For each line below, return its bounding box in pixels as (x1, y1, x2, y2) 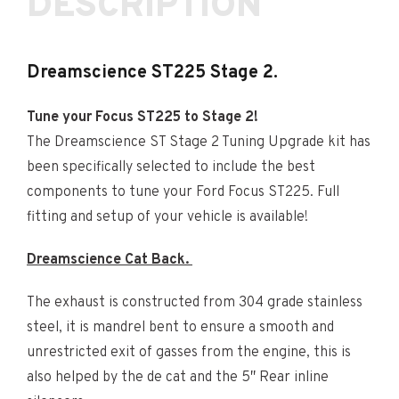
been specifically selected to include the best (27, 158, 315, 176)
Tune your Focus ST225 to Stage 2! (27, 108, 258, 126)
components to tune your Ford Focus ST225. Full (27, 183, 339, 201)
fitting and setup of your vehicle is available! (27, 208, 308, 226)
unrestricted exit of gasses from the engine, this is (27, 343, 351, 362)
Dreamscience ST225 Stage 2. (27, 61, 278, 85)
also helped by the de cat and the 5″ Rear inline (27, 368, 329, 387)
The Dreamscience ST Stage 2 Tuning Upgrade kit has (27, 133, 370, 151)
